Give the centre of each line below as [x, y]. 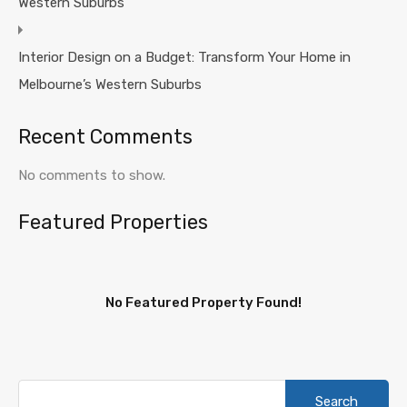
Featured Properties [113, 222]
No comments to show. [92, 175]
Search [305, 387]
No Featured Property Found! [203, 302]
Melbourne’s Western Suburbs [110, 84]
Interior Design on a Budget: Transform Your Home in [184, 57]
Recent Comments [105, 136]
